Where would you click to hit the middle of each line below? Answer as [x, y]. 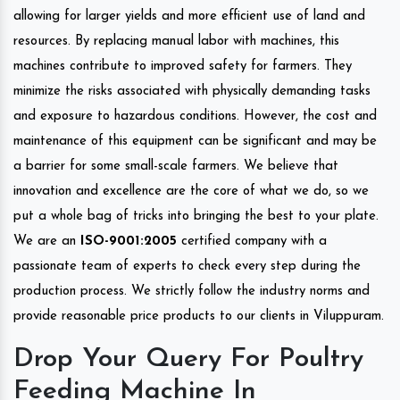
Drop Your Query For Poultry [188, 359]
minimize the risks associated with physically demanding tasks [192, 91]
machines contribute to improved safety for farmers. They [183, 66]
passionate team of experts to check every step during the [187, 266]
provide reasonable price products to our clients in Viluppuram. [199, 316]
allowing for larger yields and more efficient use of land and [189, 16]
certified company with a [252, 241]
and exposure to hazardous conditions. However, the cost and [195, 116]
